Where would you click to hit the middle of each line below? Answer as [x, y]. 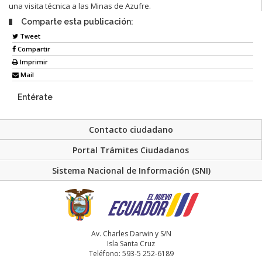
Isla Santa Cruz [131, 244]
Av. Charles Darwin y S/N [131, 234]
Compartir [33, 49]
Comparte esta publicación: [77, 21]
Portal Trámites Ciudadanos [131, 150]
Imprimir [33, 62]
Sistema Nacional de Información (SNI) [131, 170]
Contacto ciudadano [131, 129]
